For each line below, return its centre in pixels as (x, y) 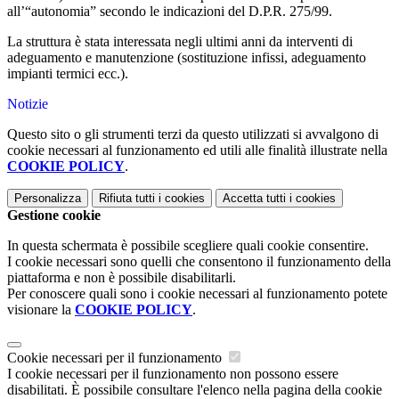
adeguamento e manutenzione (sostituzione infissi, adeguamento (187, 58)
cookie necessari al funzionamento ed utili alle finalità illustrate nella (197, 151)
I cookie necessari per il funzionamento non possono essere (173, 374)
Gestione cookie (54, 216)
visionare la (41, 310)
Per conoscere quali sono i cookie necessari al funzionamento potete (197, 294)
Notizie (28, 104)
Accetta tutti (254, 199)
